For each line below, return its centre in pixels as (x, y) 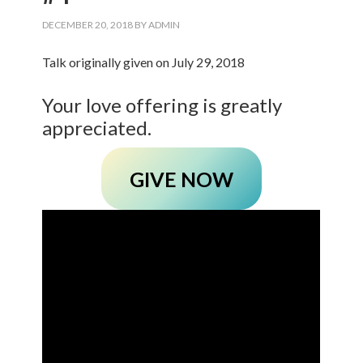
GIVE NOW (181, 179)
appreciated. (97, 128)
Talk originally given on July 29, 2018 (144, 62)
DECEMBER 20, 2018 (88, 25)
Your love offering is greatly (162, 105)
